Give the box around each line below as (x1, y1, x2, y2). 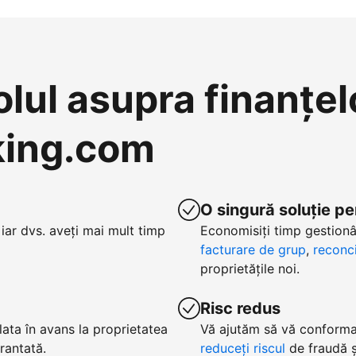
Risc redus (200, 299, 281, 318)
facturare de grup (200, 242, 306, 257)
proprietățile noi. (200, 261, 300, 277)
